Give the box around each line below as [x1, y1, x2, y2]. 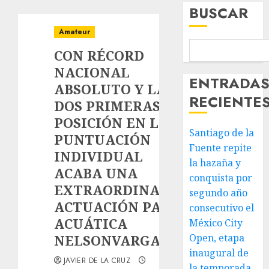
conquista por [189, 171, 253, 184]
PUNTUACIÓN [54, 130, 151, 148]
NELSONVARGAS [54, 231, 168, 249]
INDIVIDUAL [54, 147, 143, 165]
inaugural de [189, 246, 249, 259]
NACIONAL [54, 63, 130, 81]
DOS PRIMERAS [54, 97, 160, 115]
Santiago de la [189, 126, 255, 139]
